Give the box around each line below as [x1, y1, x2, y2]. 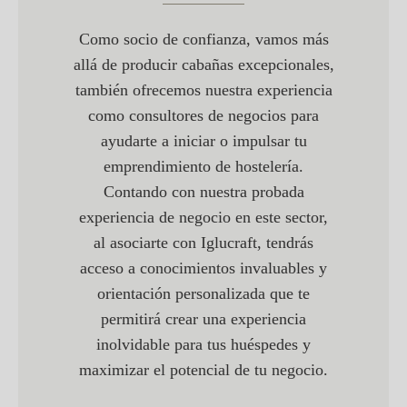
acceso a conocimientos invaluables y [80, 259, 327, 278]
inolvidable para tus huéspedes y [96, 335, 311, 354]
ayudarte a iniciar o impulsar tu [100, 132, 307, 151]
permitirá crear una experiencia [101, 310, 306, 329]
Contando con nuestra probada [103, 183, 304, 202]
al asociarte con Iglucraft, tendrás [94, 233, 313, 253]
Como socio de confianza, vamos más [78, 30, 329, 49]
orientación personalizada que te [97, 284, 310, 303]
